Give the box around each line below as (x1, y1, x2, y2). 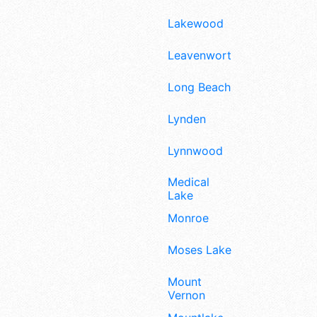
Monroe (168, 211, 209, 226)
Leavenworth (168, 48, 238, 63)
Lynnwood (168, 143, 223, 158)
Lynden (168, 111, 206, 126)
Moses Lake (168, 243, 231, 258)
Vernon (168, 287, 205, 302)
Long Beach (168, 80, 231, 95)
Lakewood (168, 16, 224, 31)
